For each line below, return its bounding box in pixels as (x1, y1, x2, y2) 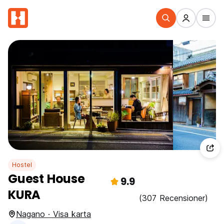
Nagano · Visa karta (16, 209, 91, 219)
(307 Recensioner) (139, 193, 208, 203)
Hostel (12, 161, 32, 168)
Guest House (8, 170, 85, 187)
